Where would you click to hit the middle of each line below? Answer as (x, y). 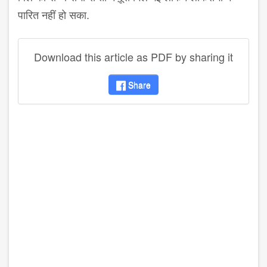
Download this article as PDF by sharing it (133, 57)
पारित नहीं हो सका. (55, 15)
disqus (32, 117)
